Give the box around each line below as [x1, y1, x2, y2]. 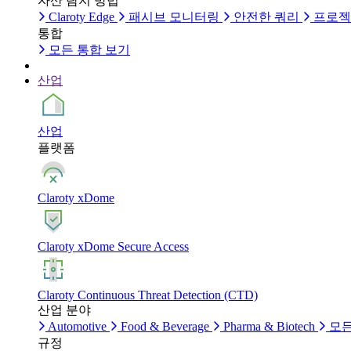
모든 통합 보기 [49, 43, 130, 56]
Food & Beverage [121, 320, 209, 333]
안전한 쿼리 [233, 10, 299, 24]
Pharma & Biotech [223, 320, 315, 333]
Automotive [48, 320, 107, 333]
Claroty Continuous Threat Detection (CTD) [38, 288, 258, 302]
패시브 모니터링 [128, 10, 219, 24]
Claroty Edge [49, 10, 114, 24]
